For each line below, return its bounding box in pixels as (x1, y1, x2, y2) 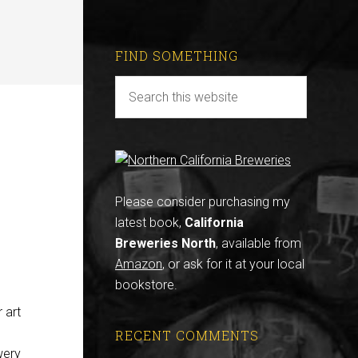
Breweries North (115, 236, 216, 251)
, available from (216, 236, 301, 251)
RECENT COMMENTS (115, 327, 259, 344)
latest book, (115, 215, 185, 230)
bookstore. (115, 277, 177, 292)
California (185, 215, 244, 230)
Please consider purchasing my (115, 194, 290, 209)
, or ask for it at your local (162, 257, 304, 272)
